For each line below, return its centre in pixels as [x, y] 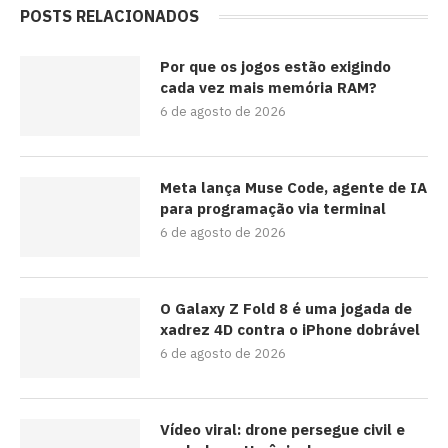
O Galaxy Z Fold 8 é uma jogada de [286, 308]
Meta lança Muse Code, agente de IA [293, 187]
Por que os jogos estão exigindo [275, 66]
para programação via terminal [273, 208]
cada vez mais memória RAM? [268, 87]
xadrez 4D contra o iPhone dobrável [290, 329]
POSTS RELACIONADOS [109, 15]
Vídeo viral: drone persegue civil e [282, 429]
